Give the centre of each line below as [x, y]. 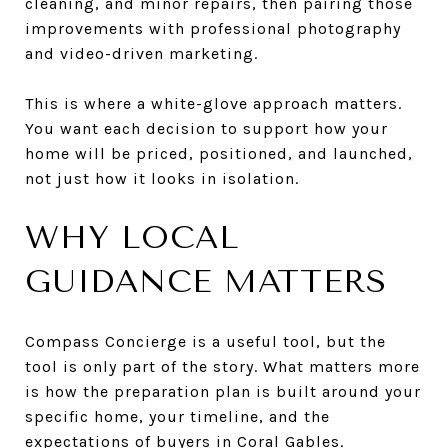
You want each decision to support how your [206, 128]
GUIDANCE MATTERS [206, 281]
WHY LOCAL [132, 237]
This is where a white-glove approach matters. [213, 103]
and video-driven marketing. [141, 53]
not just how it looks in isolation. [162, 178]
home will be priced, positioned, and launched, [219, 153]
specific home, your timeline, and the [177, 416]
